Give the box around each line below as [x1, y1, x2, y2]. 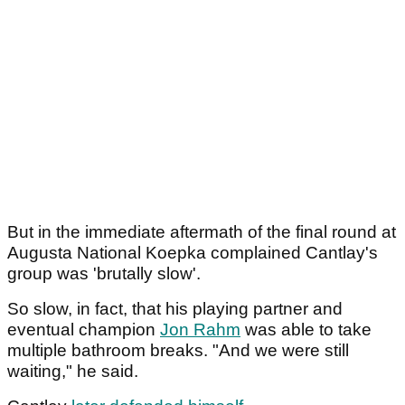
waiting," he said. [7, 362, 143, 381]
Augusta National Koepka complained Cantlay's [7, 243, 378, 262]
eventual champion [7, 320, 160, 339]
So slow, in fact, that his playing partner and [7, 299, 343, 318]
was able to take [240, 320, 372, 339]
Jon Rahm [160, 320, 240, 339]
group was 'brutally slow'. [7, 264, 201, 283]
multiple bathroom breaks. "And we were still [7, 341, 349, 360]
